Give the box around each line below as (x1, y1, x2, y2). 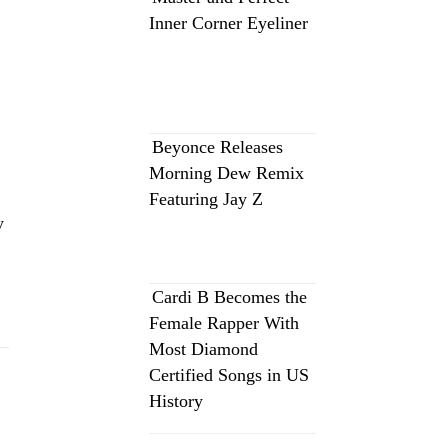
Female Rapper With (149, 313, 299, 333)
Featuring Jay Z (149, 189, 263, 209)
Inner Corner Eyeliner (149, 13, 308, 33)
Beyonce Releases (152, 137, 283, 157)
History (149, 391, 203, 411)
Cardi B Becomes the (152, 287, 307, 307)
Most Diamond (149, 339, 258, 359)
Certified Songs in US (149, 365, 309, 385)
